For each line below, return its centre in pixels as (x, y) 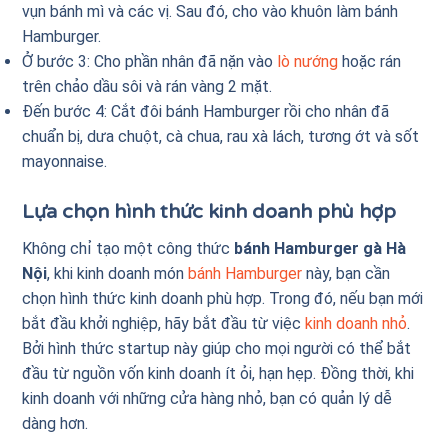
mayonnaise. (65, 161)
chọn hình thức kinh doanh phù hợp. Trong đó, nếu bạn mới (223, 299)
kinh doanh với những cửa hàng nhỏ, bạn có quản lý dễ (207, 399)
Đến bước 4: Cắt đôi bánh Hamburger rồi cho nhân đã (206, 111)
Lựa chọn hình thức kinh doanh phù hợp (212, 212)
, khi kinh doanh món (118, 274)
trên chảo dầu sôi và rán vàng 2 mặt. (147, 86)
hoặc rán (370, 61)
